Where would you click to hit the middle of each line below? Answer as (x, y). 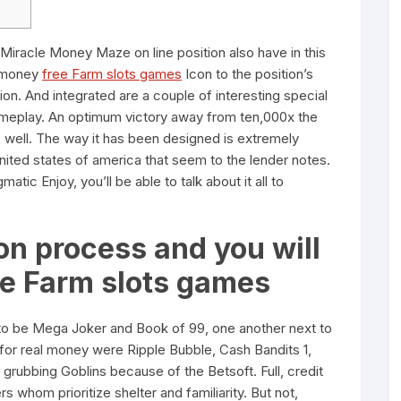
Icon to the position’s (247, 74)
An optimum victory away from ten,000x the (183, 117)
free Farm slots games (112, 74)
